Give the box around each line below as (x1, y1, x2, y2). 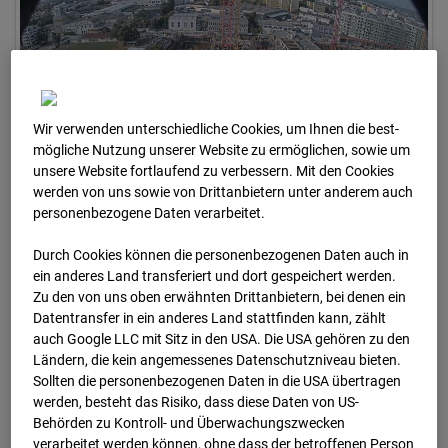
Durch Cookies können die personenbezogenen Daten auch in (33, 247, 410, 264)
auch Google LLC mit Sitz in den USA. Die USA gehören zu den (33, 331, 411, 348)
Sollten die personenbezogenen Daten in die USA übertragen (33, 373, 402, 390)
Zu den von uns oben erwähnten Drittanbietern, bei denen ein (33, 289, 407, 306)
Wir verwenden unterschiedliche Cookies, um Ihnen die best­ (33, 121, 400, 138)
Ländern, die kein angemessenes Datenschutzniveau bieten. (33, 352, 402, 369)
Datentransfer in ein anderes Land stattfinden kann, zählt (33, 310, 387, 327)
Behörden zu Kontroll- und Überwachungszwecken (33, 415, 346, 432)
